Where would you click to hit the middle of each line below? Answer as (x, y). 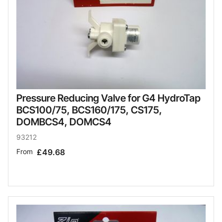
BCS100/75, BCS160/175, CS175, (89, 110)
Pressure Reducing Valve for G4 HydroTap (109, 98)
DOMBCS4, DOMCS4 (64, 122)
